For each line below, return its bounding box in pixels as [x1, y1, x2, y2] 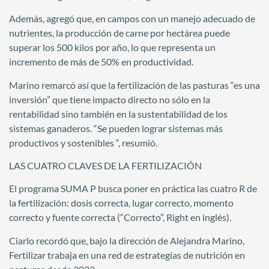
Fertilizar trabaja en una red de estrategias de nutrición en [9, 249, 245, 261]
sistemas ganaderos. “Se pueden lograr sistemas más [9, 122, 223, 134]
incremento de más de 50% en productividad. [9, 56, 193, 68]
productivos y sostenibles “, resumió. [9, 136, 157, 148]
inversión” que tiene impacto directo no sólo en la [9, 93, 210, 105]
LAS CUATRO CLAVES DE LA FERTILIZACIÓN [9, 160, 202, 172]
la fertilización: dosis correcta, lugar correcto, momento [9, 197, 234, 209]
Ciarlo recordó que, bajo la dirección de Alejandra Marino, [9, 234, 244, 246]
